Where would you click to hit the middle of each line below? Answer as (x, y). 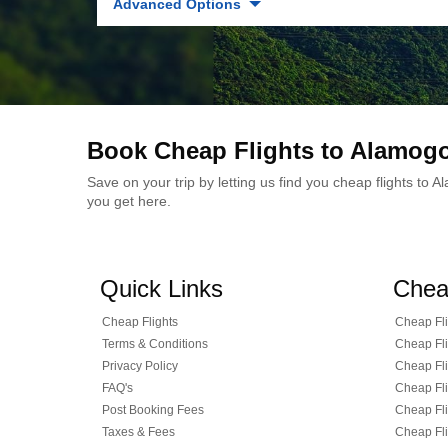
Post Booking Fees (153, 410)
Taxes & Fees (138, 432)
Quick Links (161, 288)
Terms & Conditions (155, 344)
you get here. (129, 201)
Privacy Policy (140, 366)
